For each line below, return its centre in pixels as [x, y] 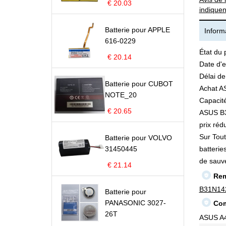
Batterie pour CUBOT [139, 84]
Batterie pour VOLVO [138, 138]
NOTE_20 [121, 95]
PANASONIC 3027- [135, 203]
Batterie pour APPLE [137, 30]
